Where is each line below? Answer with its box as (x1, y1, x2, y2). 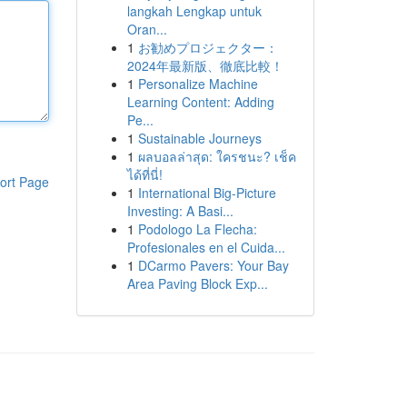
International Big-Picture (137, 184, 276, 202)
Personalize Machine (137, 74, 258, 93)
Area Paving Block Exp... (126, 274, 268, 293)
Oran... (126, 20, 167, 38)
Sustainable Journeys (137, 129, 262, 147)
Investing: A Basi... (126, 202, 233, 220)
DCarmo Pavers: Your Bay (137, 256, 289, 274)
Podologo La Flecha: (137, 220, 257, 238)
